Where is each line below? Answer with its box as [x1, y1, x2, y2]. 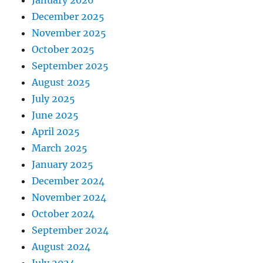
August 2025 [32, 76, 91, 89]
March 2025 [32, 142, 88, 154]
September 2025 [32, 60, 109, 72]
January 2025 [32, 159, 94, 171]
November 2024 [32, 191, 107, 204]
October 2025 [32, 43, 95, 56]
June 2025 [32, 109, 79, 122]
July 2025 [32, 93, 76, 105]
